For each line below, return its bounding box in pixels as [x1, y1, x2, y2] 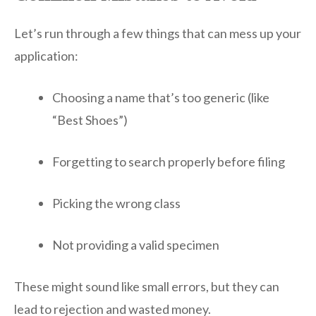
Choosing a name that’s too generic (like [52, 90, 269, 106]
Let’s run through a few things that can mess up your [14, 25, 301, 42]
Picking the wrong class [52, 195, 181, 212]
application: [14, 48, 78, 64]
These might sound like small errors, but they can [14, 279, 279, 295]
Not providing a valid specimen [52, 237, 219, 253]
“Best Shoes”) [52, 112, 128, 128]
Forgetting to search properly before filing [52, 154, 285, 170]
